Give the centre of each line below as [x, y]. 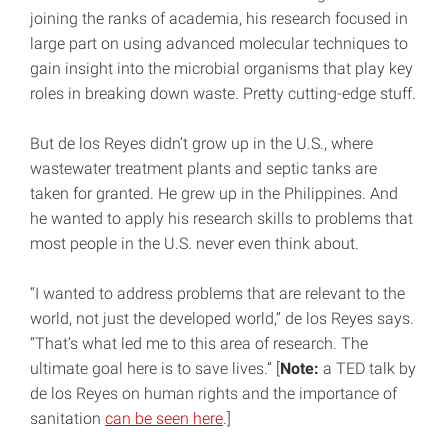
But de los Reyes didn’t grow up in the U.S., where [201, 144]
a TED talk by [367, 369]
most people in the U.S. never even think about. [194, 244]
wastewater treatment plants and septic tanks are [203, 169]
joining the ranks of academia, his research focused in [219, 19]
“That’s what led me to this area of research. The [199, 344]
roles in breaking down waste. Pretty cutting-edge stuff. [223, 94]
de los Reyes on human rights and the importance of [213, 394]
